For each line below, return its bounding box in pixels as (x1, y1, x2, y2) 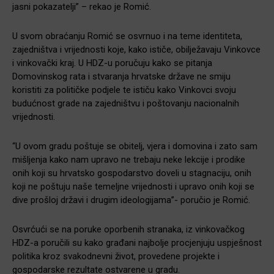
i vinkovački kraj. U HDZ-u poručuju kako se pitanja (12, 57, 212, 68)
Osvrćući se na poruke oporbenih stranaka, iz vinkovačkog (12, 223, 245, 235)
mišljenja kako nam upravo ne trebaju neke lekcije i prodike (12, 154, 245, 165)
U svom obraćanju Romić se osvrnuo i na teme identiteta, (12, 30, 242, 42)
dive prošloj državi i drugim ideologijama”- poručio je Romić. (12, 194, 250, 206)
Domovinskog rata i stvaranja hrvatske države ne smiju (12, 70, 231, 82)
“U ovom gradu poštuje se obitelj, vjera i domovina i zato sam (12, 140, 257, 152)
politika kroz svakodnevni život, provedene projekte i (12, 250, 220, 262)
